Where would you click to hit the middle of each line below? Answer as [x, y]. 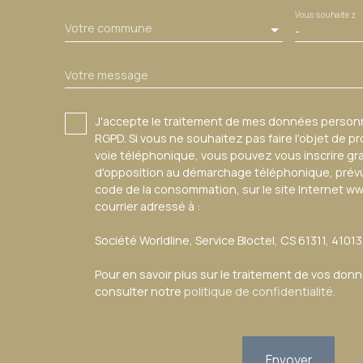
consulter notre [139, 291]
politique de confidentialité [258, 291]
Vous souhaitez [325, 15]
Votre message [107, 75]
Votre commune [109, 28]
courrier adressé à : [147, 206]
